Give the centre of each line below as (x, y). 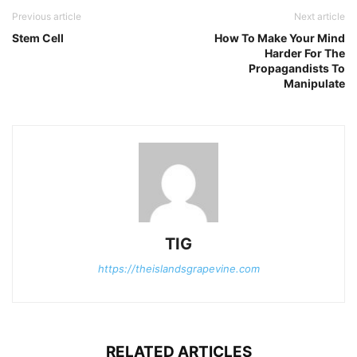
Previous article (47, 17)
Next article (320, 17)
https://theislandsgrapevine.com (178, 269)
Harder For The (305, 53)
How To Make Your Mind (280, 38)
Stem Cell (38, 38)
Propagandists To (297, 69)
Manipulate (314, 84)
